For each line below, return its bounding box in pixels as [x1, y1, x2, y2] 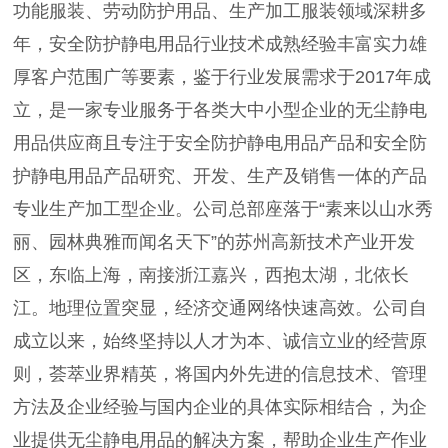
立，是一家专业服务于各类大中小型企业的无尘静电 [13, 100, 428, 121]
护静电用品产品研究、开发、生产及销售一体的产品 [13, 166, 428, 187]
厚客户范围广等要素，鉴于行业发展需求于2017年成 [13, 67, 432, 88]
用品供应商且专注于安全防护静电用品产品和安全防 [13, 133, 428, 154]
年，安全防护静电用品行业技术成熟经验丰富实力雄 [13, 34, 428, 55]
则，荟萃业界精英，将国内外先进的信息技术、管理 [13, 364, 428, 385]
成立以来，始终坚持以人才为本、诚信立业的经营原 [13, 331, 428, 352]
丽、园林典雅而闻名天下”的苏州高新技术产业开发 [13, 232, 416, 253]
